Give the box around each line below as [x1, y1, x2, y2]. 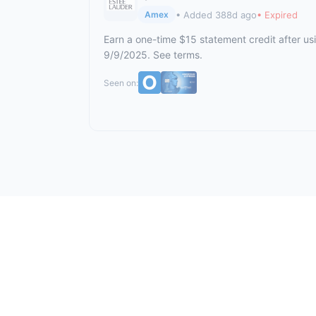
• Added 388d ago [176, 8, 257, 20]
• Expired [257, 8, 298, 20]
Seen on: [104, 77, 138, 88]
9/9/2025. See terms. [104, 49, 202, 61]
